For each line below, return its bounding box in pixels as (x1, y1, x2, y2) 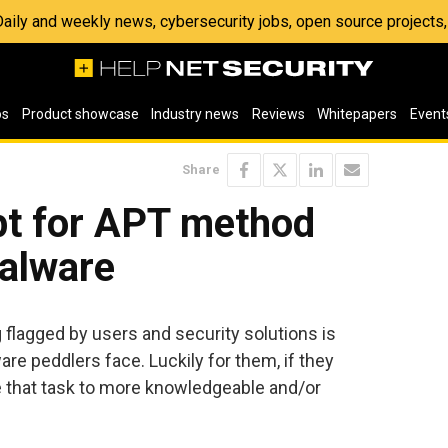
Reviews (251, 106, 305, 122)
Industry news (151, 106, 240, 122)
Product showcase (21, 106, 139, 122)
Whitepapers (317, 106, 398, 122)
